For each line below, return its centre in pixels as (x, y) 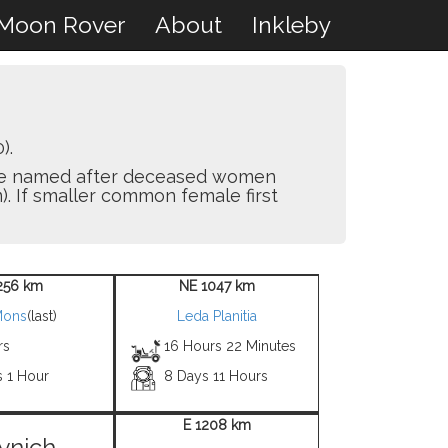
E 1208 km (216, 425)
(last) (42, 316)
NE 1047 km (216, 286)
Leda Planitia (216, 316)
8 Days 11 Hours (216, 376)
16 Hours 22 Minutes (230, 346)
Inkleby (291, 24)
